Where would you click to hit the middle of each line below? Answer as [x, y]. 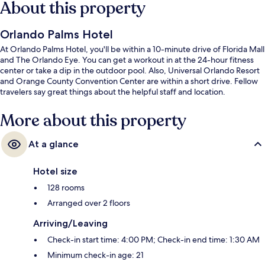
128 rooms [66, 188]
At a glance [54, 144]
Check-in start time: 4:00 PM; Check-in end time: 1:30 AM [153, 240]
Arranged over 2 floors [89, 203]
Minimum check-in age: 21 [96, 255]
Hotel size [55, 172]
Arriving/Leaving [70, 224]
